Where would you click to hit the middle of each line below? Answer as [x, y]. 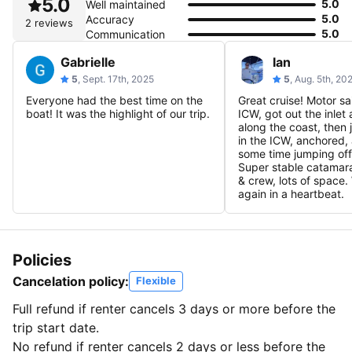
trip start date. [58, 328]
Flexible [156, 281]
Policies [42, 260]
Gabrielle [88, 62]
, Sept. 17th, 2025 [116, 79]
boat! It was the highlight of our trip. [118, 114]
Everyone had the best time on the [114, 101]
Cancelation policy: [71, 282]
